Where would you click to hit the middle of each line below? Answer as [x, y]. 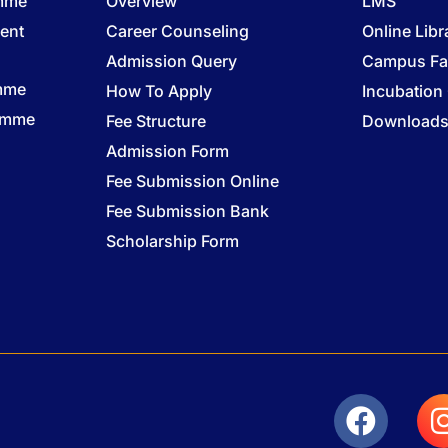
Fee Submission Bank [187, 210]
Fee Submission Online [192, 180]
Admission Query [171, 60]
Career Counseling [177, 30]
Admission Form [167, 150]
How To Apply [158, 90]
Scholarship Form [172, 240]
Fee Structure [155, 120]
